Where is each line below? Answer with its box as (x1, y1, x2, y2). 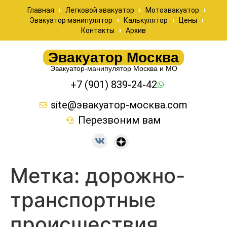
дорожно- (85, 163, 185, 188)
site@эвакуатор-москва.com (51, 99, 188, 111)
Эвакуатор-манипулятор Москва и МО (50, 64, 177, 72)
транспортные (10, 187, 156, 212)
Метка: (10, 163, 85, 188)
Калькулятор (123, 16, 168, 24)
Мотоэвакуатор (145, 6, 199, 14)
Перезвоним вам (78, 114, 161, 126)
